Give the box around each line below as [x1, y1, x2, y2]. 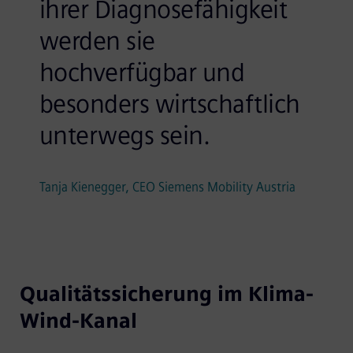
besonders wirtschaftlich [39, 88, 300, 119]
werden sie [39, 25, 155, 56]
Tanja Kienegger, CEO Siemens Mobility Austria [39, 179, 295, 195]
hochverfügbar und [39, 57, 245, 87]
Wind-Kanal [19, 307, 137, 333]
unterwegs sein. [39, 120, 210, 150]
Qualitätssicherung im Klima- [19, 281, 314, 307]
